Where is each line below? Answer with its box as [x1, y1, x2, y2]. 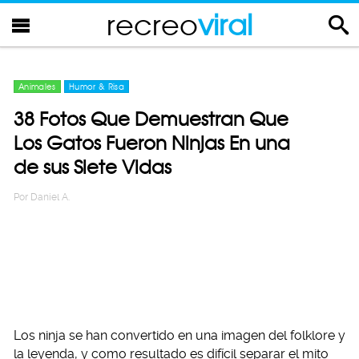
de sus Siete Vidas [14, 155, 171, 179]
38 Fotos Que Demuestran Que [14, 107, 288, 131]
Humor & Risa [68, 82, 125, 91]
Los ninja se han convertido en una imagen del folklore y [14, 328, 345, 343]
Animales [18, 82, 56, 91]
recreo [107, 7, 198, 42]
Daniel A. [30, 192, 70, 203]
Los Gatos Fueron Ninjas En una [14, 131, 290, 155]
